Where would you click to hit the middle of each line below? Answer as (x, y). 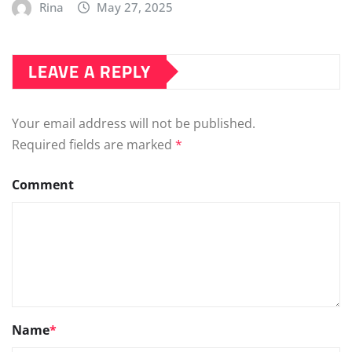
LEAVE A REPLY (90, 71)
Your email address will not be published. (134, 123)
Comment (43, 184)
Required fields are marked (93, 144)
